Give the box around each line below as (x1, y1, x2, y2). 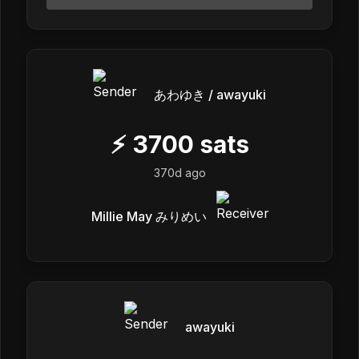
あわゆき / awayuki (154, 86, 266, 103)
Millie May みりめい (91, 208, 207, 224)
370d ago (153, 165, 206, 179)
